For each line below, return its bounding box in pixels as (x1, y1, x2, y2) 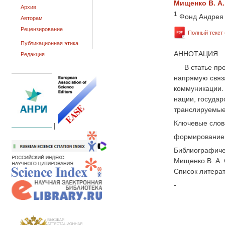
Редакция (21, 51, 45, 57)
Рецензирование (21, 26, 63, 32)
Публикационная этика (21, 40, 78, 46)
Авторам (21, 15, 43, 21)
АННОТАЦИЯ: (174, 50, 222, 58)
